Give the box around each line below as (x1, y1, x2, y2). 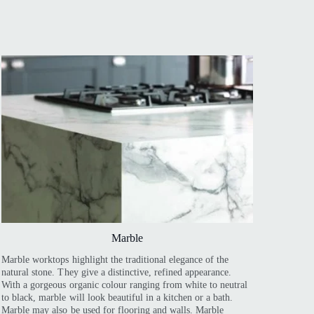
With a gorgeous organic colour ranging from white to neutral (1, 280, 248, 291)
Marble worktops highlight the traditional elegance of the (1, 254, 229, 266)
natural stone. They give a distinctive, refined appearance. (1, 267, 232, 278)
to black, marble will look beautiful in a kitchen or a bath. (1, 292, 233, 303)
